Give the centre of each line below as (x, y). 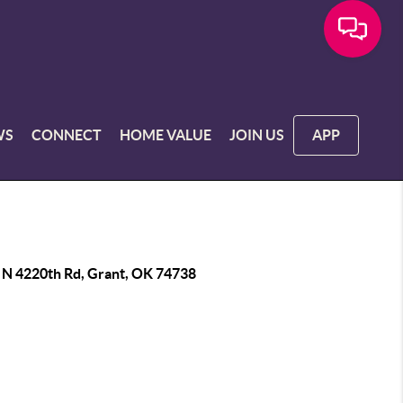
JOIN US (257, 134)
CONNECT (67, 134)
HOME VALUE (166, 134)
